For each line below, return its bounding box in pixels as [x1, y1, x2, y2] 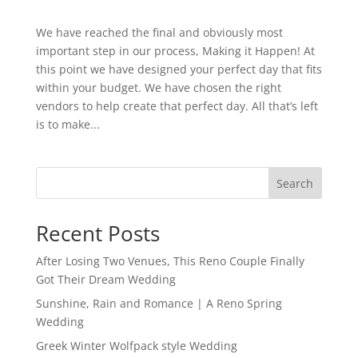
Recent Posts [35, 218, 160, 248]
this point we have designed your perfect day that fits [35, 61, 322, 77]
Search [276, 175, 314, 191]
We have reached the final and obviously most [35, 24, 283, 40]
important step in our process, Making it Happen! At [35, 42, 315, 58]
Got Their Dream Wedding [35, 271, 176, 287]
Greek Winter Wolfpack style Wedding [35, 337, 237, 353]
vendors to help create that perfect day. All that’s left [35, 97, 318, 113]
